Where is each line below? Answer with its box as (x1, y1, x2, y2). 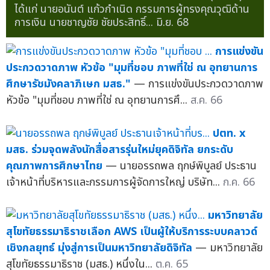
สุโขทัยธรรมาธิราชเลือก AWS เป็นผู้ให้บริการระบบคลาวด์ (6, 224, 257, 240)
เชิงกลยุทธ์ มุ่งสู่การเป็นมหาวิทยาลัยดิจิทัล (6, 240, 192, 257)
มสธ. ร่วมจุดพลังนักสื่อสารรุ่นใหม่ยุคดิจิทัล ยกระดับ (6, 142, 233, 159)
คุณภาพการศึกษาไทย (6, 158, 102, 175)
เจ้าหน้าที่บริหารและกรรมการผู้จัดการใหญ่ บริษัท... (6, 174, 223, 191)
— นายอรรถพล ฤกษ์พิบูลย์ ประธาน (105, 158, 257, 175)
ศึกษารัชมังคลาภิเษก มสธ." (6, 76, 131, 93)
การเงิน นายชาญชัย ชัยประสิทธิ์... (14, 14, 156, 31)
